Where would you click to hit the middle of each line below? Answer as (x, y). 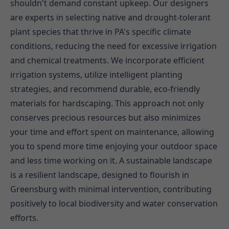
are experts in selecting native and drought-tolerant (110, 18)
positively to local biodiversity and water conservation (114, 204)
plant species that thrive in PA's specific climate (101, 32)
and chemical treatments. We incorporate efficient (107, 61)
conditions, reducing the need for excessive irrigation (113, 46)
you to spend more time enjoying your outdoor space (114, 146)
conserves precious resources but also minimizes (106, 118)
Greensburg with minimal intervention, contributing (111, 189)
